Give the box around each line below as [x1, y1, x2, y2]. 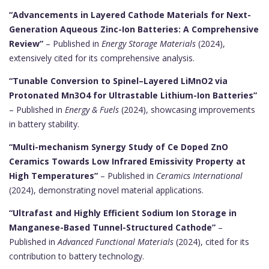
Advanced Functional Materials [58, 236, 174, 248]
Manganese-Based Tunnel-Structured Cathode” [9, 222, 216, 234]
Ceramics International [156, 170, 243, 182]
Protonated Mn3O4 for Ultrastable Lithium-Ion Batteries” [9, 89, 257, 101]
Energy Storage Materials [101, 38, 196, 50]
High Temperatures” [9, 170, 98, 182]
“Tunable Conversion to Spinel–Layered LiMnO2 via [9, 75, 228, 87]
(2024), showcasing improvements [119, 104, 255, 116]
